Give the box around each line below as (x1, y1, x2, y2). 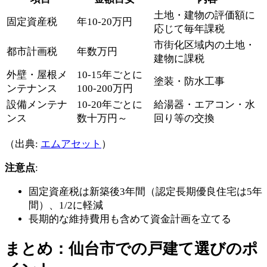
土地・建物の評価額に (154, 10, 255, 21)
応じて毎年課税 (154, 23, 225, 35)
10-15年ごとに (77, 69, 142, 81)
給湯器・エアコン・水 (154, 99, 255, 111)
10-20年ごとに (77, 99, 142, 111)
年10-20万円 (77, 16, 132, 28)
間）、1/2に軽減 (29, 200, 103, 212)
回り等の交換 (154, 113, 215, 125)
